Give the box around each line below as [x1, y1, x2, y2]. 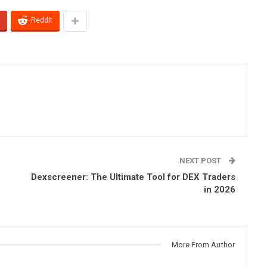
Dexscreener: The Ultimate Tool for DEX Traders [31, 171, 235, 182]
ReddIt [31, 15, 52, 24]
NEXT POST [179, 156, 223, 165]
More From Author [172, 240, 235, 249]
